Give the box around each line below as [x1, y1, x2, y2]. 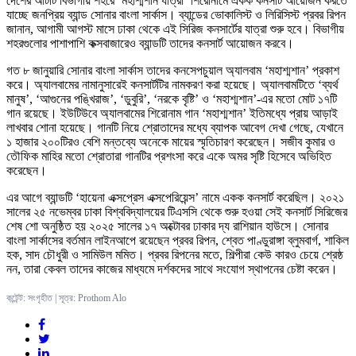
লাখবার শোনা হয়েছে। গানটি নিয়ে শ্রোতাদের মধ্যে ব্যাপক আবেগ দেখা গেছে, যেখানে [6, 121, 343, 135]
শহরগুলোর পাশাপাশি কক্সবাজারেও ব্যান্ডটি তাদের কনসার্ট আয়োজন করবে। [6, 37, 294, 51]
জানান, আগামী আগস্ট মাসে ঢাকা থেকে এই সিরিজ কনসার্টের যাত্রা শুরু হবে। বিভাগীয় [6, 22, 344, 37]
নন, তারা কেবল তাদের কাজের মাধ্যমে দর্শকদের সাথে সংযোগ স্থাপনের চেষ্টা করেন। [6, 262, 338, 277]
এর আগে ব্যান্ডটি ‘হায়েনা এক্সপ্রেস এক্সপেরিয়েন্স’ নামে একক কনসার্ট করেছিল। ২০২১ [6, 191, 344, 205]
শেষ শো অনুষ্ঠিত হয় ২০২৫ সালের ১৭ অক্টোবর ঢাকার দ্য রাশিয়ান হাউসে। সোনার [6, 219, 328, 234]
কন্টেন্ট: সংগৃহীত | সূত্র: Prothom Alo [6, 292, 126, 304]
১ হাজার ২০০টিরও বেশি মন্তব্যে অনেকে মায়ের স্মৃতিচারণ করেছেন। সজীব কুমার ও [6, 135, 335, 149]
